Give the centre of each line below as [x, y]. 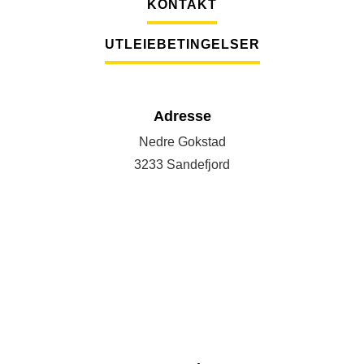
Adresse [182, 116]
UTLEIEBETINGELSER [182, 44]
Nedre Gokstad [182, 142]
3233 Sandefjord [182, 165]
